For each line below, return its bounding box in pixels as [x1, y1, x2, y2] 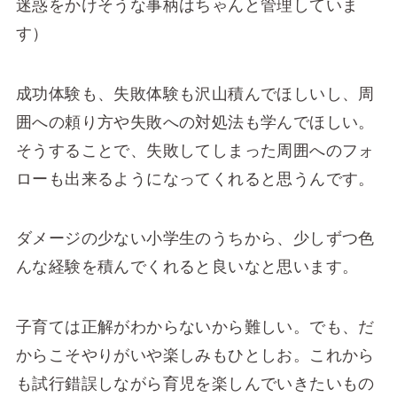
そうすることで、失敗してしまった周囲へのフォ [15, 141, 375, 160]
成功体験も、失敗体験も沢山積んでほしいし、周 [15, 84, 375, 103]
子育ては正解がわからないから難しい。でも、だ [15, 318, 375, 337]
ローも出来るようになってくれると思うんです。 [15, 169, 375, 188]
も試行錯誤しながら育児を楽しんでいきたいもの [15, 375, 375, 393]
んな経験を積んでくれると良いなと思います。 [15, 258, 359, 276]
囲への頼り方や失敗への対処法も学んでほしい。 [15, 113, 375, 131]
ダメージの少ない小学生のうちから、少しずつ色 [15, 230, 375, 248]
